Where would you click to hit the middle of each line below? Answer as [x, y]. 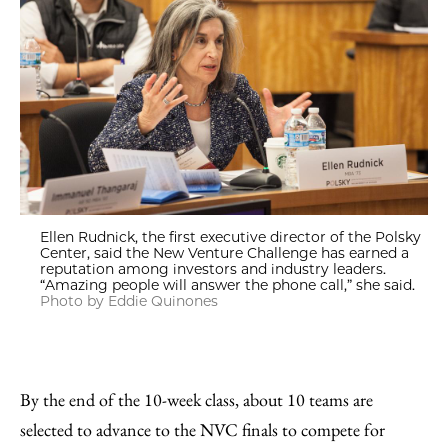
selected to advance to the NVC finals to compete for [202, 429]
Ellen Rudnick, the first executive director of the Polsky [230, 237]
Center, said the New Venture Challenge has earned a [224, 253]
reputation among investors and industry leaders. [213, 269]
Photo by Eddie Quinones [129, 301]
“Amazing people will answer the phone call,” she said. [227, 285]
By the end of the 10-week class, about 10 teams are [196, 399]
